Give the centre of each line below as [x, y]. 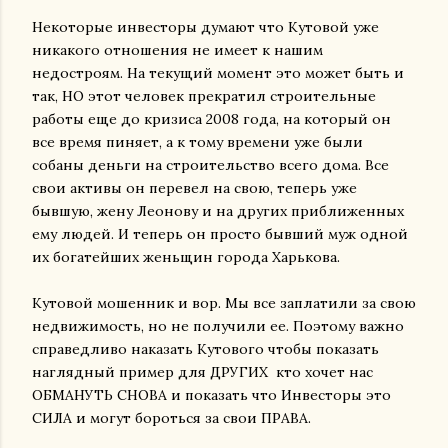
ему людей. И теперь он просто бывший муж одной [220, 234]
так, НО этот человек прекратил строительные [204, 96]
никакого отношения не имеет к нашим [177, 50]
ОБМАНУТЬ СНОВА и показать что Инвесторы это [211, 395]
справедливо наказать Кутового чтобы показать [205, 349]
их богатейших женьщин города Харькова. [186, 257]
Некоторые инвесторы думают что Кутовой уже [205, 27]
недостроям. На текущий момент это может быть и [218, 73]
